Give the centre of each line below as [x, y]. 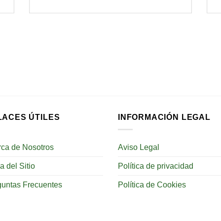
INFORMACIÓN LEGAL [164, 117]
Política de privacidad [156, 166]
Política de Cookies [152, 185]
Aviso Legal [139, 147]
